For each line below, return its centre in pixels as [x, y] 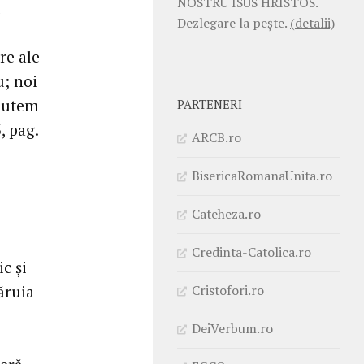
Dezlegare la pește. [234, 22]
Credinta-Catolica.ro [251, 251]
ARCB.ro [217, 137]
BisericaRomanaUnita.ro [262, 175]
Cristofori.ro [228, 290]
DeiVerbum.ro [232, 328]
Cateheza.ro [226, 213]
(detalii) [312, 22]
